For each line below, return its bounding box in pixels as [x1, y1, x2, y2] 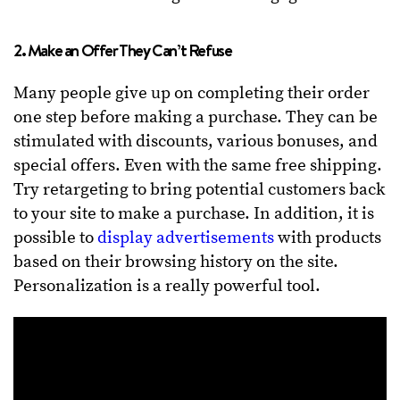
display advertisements [97, 228, 274, 249]
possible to [13, 228, 97, 249]
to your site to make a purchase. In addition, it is [13, 204, 374, 225]
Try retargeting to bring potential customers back [13, 179, 385, 201]
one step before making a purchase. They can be [13, 107, 378, 129]
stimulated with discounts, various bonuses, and [13, 131, 378, 153]
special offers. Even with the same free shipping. [13, 155, 382, 177]
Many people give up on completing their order [13, 83, 370, 104]
